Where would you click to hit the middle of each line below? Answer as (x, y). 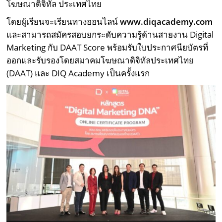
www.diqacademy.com (166, 22)
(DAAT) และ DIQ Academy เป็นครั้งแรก (78, 73)
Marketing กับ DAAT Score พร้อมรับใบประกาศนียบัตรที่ (108, 48)
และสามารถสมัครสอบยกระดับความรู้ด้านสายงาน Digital (110, 35)
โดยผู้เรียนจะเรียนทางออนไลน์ (63, 22)
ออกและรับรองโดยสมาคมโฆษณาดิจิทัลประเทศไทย (100, 60)
